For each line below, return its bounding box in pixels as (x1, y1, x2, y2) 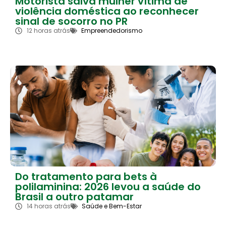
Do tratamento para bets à (15, 169, 157, 184)
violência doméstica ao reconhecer (15, 4, 199, 19)
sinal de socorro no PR (15, 14, 128, 29)
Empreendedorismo (81, 26, 142, 35)
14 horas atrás (26, 202, 71, 211)
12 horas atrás (26, 26, 70, 35)
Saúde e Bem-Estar (82, 202, 142, 211)
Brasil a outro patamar (15, 190, 134, 204)
